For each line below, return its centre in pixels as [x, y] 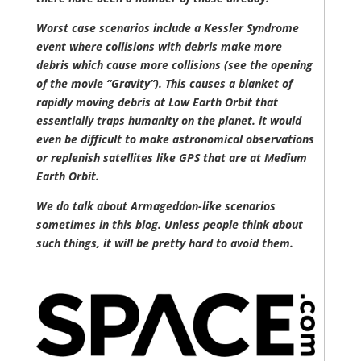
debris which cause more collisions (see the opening [174, 65]
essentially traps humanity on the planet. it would [168, 121]
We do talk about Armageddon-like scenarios [156, 206]
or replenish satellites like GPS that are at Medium [171, 158]
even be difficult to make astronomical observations [175, 139]
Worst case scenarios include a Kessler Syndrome [167, 28]
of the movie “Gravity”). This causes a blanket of [164, 84]
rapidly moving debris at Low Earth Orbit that [157, 102]
